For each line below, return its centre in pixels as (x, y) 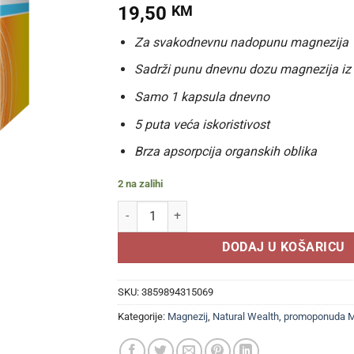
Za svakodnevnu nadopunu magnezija (241, 42)
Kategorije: (143, 316)
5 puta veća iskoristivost (201, 124)
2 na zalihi (140, 183)
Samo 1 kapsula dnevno (201, 96)
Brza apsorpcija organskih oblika (225, 152)
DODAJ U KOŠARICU (284, 247)
